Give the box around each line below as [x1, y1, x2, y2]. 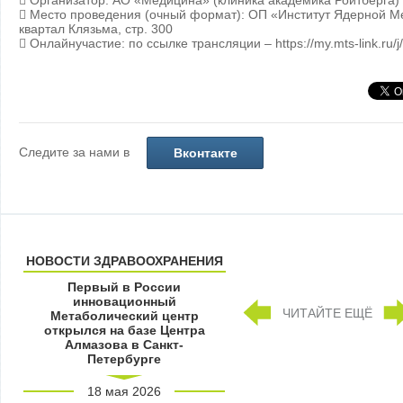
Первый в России [67, 280, 181, 295]
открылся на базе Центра [43, 323, 205, 338]
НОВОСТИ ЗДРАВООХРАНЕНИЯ [25, 254, 223, 269]
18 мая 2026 [87, 384, 161, 399]
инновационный [72, 294, 176, 309]
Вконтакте [173, 146, 237, 161]
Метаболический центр [49, 309, 199, 324]
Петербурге [87, 352, 161, 367]
